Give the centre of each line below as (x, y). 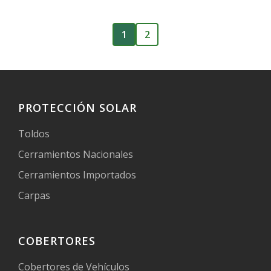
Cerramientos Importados (77, 175)
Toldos (34, 133)
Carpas (34, 195)
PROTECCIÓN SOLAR (77, 107)
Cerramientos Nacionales (76, 154)
